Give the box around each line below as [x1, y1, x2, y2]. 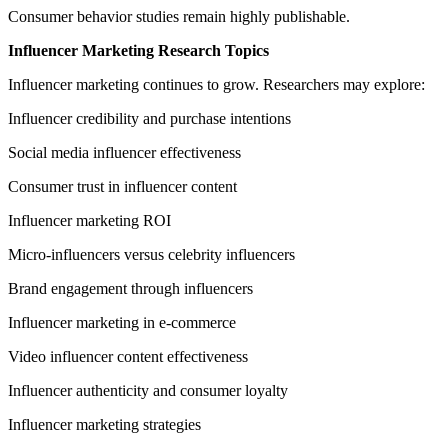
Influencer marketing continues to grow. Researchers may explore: [8, 76, 425, 94]
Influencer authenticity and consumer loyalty [8, 382, 288, 400]
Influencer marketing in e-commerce [8, 314, 236, 332]
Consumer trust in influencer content [8, 178, 237, 196]
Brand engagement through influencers [8, 280, 253, 298]
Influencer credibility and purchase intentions [8, 110, 291, 128]
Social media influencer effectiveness [8, 144, 241, 162]
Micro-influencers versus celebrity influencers [8, 246, 295, 264]
